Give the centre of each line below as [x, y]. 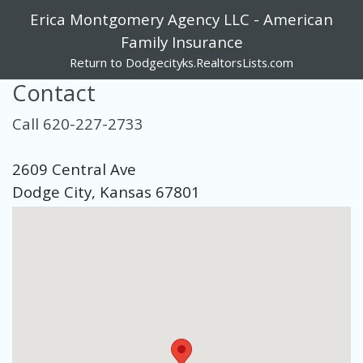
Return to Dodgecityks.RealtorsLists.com [181, 62]
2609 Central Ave [74, 169]
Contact [54, 93]
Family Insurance [181, 42]
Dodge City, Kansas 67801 [106, 192]
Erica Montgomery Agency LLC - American [181, 19]
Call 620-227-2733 [78, 124]
